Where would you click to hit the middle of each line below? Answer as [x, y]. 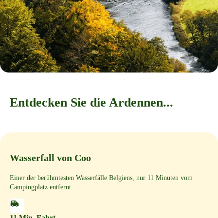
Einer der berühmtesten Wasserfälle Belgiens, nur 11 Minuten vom [101, 178]
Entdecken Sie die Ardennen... [91, 102]
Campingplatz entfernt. [41, 187]
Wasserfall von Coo [50, 157]
